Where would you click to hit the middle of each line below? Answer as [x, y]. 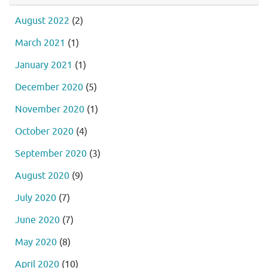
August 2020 [42, 175]
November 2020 [50, 109]
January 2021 [44, 65]
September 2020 [51, 153]
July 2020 [36, 197]
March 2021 [40, 42]
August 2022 [42, 20]
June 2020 [37, 220]
